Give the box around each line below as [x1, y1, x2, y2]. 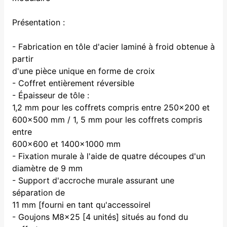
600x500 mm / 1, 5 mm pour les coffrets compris [12, 114, 202, 125]
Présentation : [12, 17, 65, 27]
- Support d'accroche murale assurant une [12, 175, 174, 185]
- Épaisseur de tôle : [12, 90, 89, 100]
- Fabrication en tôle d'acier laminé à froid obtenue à [12, 41, 215, 52]
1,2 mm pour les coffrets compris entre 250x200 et [12, 102, 210, 112]
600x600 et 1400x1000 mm [12, 138, 121, 149]
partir [12, 53, 33, 64]
